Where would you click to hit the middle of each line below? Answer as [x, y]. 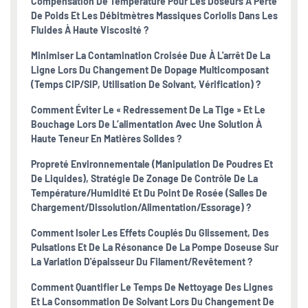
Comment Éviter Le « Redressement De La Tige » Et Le [148, 110]
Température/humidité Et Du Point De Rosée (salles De [149, 193]
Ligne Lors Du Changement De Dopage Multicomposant [150, 70]
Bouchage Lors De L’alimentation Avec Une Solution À [146, 124]
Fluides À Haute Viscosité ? [90, 30]
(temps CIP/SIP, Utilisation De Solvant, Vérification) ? [146, 84]
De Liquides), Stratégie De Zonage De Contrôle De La [144, 178]
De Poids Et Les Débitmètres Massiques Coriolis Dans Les [154, 15]
